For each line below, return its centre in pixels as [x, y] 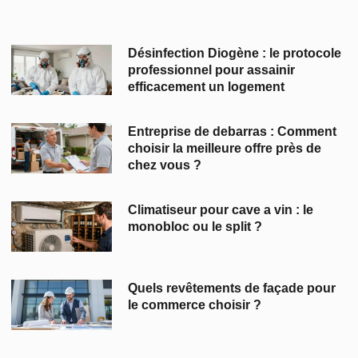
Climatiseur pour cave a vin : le [221, 209]
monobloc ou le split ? [195, 226]
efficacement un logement [207, 86]
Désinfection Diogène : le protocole [235, 53]
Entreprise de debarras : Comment [233, 131]
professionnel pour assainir [212, 70]
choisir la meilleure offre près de [225, 148]
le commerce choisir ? [195, 304]
